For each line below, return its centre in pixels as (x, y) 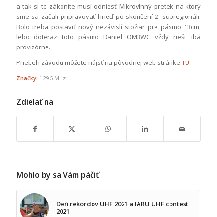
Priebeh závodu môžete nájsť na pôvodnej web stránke (99, 62)
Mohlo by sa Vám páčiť (57, 175)
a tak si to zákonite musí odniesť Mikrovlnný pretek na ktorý (108, 6)
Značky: (27, 78)
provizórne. (33, 47)
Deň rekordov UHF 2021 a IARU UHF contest (122, 204)
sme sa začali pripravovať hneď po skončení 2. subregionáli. (108, 16)
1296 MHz (52, 78)
